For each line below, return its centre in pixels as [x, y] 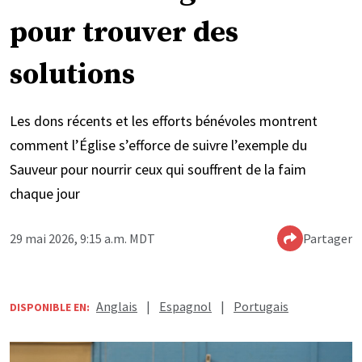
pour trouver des [124, 33]
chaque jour [45, 194]
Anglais [117, 307]
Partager [328, 239]
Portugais [261, 307]
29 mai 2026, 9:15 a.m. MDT [82, 239]
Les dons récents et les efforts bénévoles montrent [164, 121]
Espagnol [185, 307]
